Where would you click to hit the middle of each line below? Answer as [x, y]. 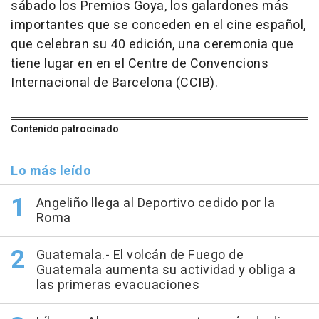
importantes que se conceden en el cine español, [158, 25]
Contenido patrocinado [65, 129]
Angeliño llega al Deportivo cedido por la [155, 203]
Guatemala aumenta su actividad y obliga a [166, 270]
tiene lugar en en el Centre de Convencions [140, 64]
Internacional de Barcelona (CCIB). [114, 83]
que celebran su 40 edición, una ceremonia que [152, 45]
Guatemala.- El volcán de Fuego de [140, 255]
